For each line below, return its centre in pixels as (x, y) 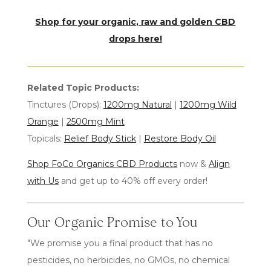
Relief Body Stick (100, 139)
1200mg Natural (137, 105)
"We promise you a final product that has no (120, 243)
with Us (43, 181)
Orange (43, 122)
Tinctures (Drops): (65, 105)
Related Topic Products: (83, 88)
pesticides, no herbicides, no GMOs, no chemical (128, 260)
